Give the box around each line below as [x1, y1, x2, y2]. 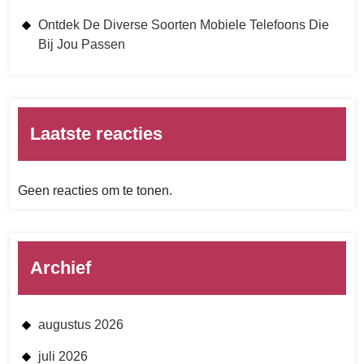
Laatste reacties [30, 123, 162, 145]
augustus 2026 [38, 318, 123, 332]
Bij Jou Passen [38, 37, 125, 52]
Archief [30, 258, 91, 279]
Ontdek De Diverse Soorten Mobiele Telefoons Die [38, 18, 329, 32]
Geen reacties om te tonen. [18, 184, 172, 198]
